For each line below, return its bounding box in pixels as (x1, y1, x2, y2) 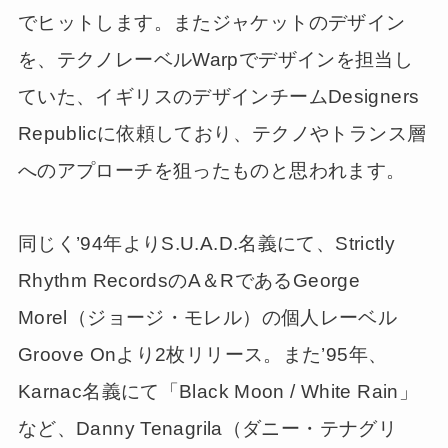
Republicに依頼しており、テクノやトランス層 (17, 123, 427, 144)
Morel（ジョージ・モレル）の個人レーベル (17, 306, 398, 328)
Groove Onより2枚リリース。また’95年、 (17, 343, 388, 365)
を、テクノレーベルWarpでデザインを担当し (17, 49, 414, 70)
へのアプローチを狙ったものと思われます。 (17, 160, 406, 181)
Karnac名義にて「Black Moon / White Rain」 (17, 380, 419, 402)
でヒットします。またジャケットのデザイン (17, 12, 406, 33)
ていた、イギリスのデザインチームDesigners (17, 86, 420, 107)
